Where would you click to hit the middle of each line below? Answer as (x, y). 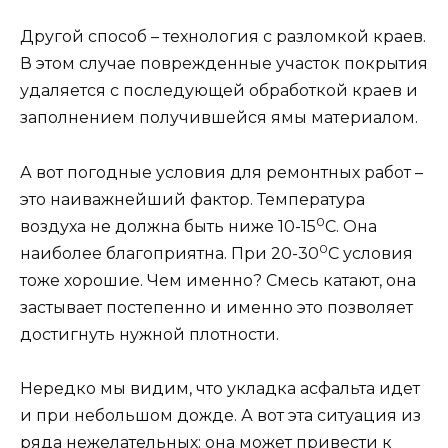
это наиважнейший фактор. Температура (192, 199)
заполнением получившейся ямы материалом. (219, 118)
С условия (370, 253)
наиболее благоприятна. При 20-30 (169, 253)
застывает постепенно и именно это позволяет (216, 307)
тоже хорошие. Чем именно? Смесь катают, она (218, 280)
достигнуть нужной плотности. (149, 334)
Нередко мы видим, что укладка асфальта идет (220, 388)
